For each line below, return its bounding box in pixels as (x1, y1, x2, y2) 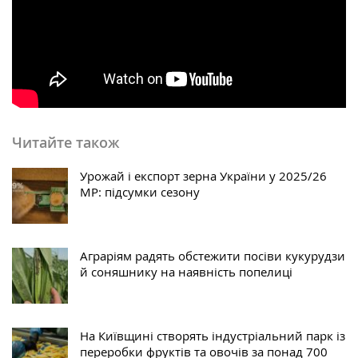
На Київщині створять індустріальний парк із (80, 327, 345, 344)
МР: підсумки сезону (80, 183, 200, 200)
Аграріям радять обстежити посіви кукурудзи (80, 247, 345, 264)
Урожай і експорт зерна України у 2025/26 (80, 167, 327, 184)
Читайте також (12, 132, 119, 152)
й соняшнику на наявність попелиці (80, 263, 292, 280)
